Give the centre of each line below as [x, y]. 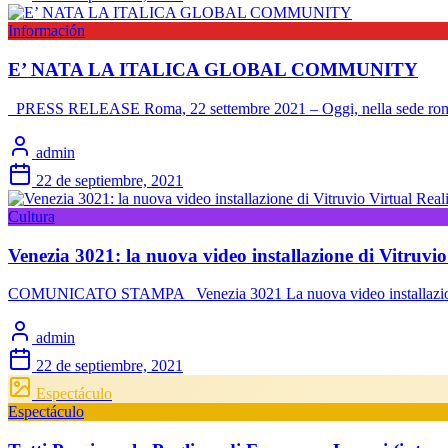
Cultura [31, 216]
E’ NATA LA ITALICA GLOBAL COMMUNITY [213, 70]
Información [46, 31]
